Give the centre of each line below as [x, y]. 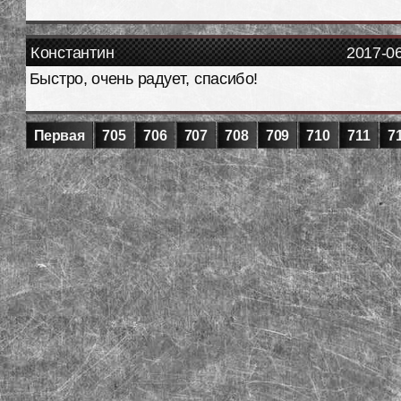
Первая [60, 136]
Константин [73, 52]
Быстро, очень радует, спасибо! [143, 79]
